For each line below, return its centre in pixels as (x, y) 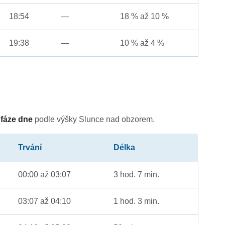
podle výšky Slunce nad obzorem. (94, 120)
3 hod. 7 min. (137, 175)
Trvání (30, 148)
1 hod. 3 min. (137, 201)
